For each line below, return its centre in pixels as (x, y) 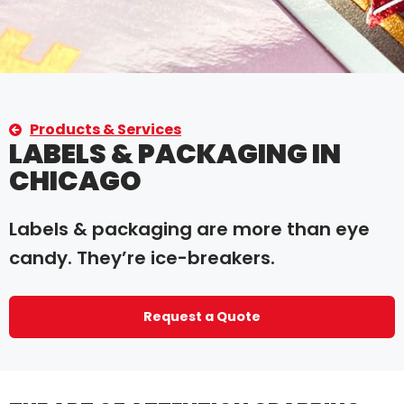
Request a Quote (202, 316)
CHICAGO (75, 181)
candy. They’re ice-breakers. (142, 258)
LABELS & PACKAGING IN (175, 154)
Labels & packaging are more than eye (189, 230)
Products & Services (106, 129)
